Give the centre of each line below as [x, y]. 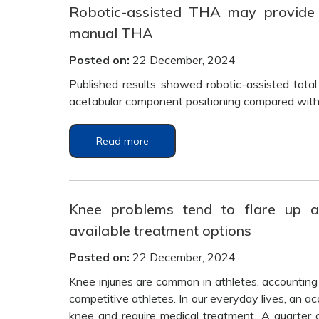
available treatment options [160, 230]
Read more [122, 141]
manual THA [111, 33]
